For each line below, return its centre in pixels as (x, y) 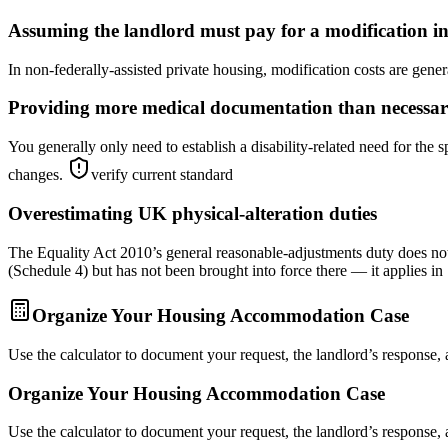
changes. (37, 175)
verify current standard (162, 175)
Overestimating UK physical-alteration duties (192, 213)
